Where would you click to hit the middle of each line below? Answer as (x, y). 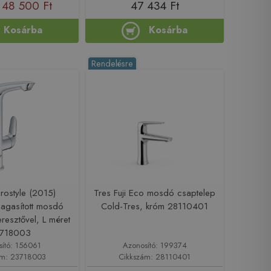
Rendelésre (113, 63)
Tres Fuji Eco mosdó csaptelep (155, 193)
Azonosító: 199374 (155, 245)
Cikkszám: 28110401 (155, 256)
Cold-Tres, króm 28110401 (155, 206)
